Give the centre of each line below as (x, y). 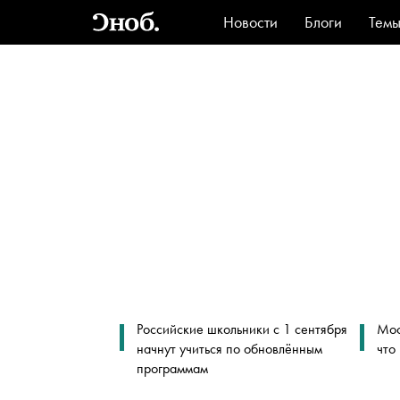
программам (172, 368)
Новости (250, 22)
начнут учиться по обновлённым (229, 349)
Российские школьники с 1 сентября (242, 329)
